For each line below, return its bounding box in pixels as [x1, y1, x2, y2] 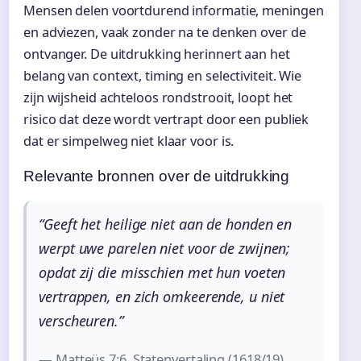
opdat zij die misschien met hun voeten [39, 262, 286, 282]
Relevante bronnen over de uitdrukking [23, 168, 290, 185]
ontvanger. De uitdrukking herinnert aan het [23, 45, 290, 64]
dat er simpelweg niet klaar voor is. [23, 132, 234, 151]
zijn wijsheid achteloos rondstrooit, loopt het [23, 89, 293, 107]
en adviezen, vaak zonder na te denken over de [23, 23, 306, 42]
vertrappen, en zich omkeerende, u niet [39, 286, 285, 306]
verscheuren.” [39, 310, 123, 330]
